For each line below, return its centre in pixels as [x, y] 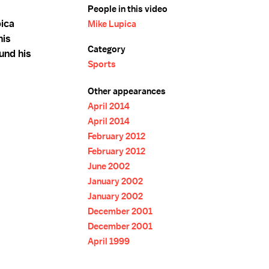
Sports [102, 64]
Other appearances [127, 91]
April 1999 [109, 241]
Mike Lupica [112, 24]
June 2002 [109, 166]
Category [107, 49]
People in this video [128, 9]
